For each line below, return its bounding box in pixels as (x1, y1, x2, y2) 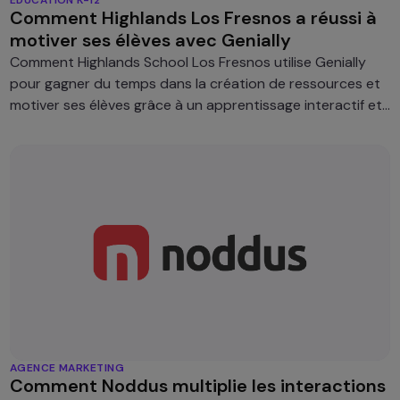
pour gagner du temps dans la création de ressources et (9, 73, 380, 93)
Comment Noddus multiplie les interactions (9, 374, 386, 398)
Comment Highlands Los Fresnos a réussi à (9, 5, 377, 29)
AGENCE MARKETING (9, 361, 125, 376)
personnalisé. (9, 116, 96, 136)
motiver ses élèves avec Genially (9, 28, 291, 52)
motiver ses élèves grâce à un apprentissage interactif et (9, 95, 382, 114)
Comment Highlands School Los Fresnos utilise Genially (9, 52, 366, 71)
